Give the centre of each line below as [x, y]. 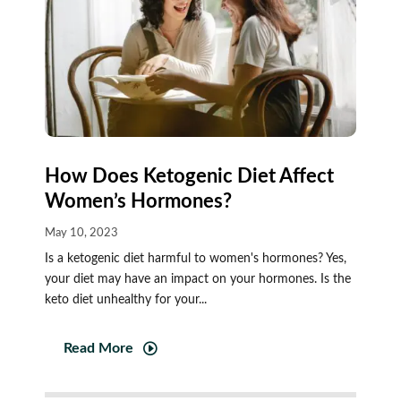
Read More [98, 349]
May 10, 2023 [81, 233]
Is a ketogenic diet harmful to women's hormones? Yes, [195, 258]
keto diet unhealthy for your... [125, 299]
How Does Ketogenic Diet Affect [189, 176]
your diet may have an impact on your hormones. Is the [197, 279]
